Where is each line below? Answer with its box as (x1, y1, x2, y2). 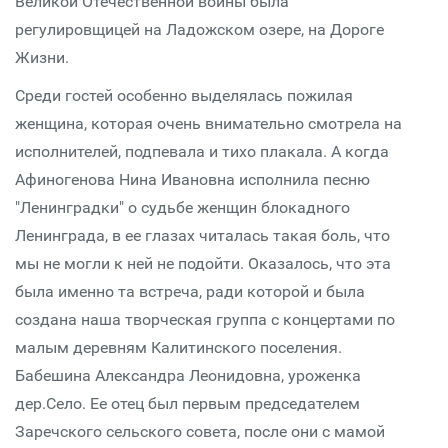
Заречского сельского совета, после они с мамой (15, 422, 385, 441)
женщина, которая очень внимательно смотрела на (15, 114, 402, 133)
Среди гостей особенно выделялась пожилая (15, 86, 353, 105)
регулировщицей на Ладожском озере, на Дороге (15, 20, 384, 39)
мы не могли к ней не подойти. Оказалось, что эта (15, 254, 391, 273)
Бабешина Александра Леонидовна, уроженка (15, 366, 361, 385)
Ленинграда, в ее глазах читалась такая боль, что (15, 226, 390, 245)
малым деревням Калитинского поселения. (15, 338, 342, 357)
